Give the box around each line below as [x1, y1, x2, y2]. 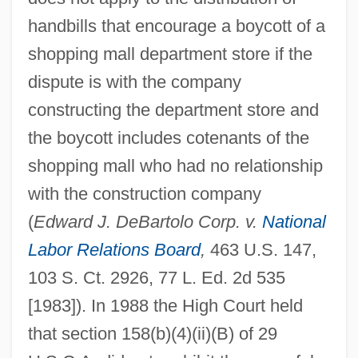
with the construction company [27, 183, 261, 204]
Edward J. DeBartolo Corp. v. [33, 211, 262, 232]
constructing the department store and [27, 99, 319, 120]
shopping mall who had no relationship [27, 155, 323, 176]
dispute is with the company [27, 71, 241, 92]
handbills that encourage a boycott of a [27, 15, 325, 36]
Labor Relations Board [27, 239, 201, 260]
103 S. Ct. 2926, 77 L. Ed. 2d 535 [27, 267, 285, 288]
